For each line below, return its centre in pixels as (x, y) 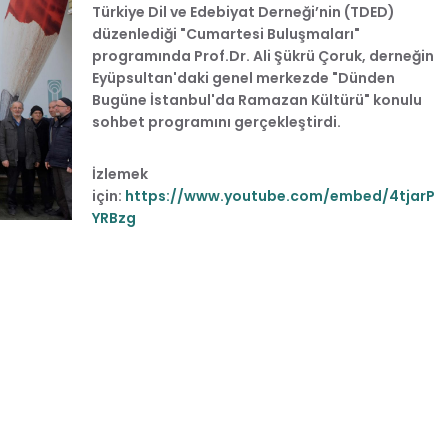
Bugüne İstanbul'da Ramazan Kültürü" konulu (257, 99)
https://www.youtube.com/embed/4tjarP (280, 195)
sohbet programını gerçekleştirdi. (216, 121)
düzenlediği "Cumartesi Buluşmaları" (226, 33)
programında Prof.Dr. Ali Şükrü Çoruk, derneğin (263, 55)
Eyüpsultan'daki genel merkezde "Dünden (243, 77)
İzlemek (120, 173)
